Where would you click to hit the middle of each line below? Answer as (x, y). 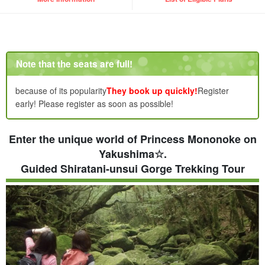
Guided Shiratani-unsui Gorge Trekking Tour (132, 169)
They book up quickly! (152, 91)
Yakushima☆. (132, 154)
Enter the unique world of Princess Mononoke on (132, 139)
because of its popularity (61, 91)
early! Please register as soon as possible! (94, 104)
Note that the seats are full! (75, 64)
